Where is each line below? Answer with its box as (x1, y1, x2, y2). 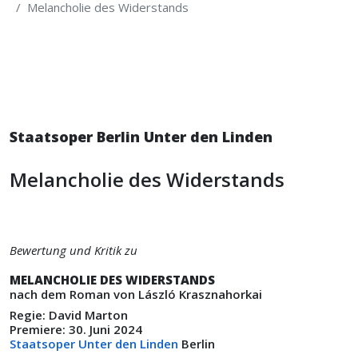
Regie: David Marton (10, 307, 131, 323)
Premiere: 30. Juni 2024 (10, 321, 145, 337)
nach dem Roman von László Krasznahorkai (10, 286, 262, 302)
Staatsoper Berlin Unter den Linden (10, 127, 272, 146)
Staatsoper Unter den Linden (10, 336, 178, 352)
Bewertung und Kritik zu (10, 242, 141, 258)
